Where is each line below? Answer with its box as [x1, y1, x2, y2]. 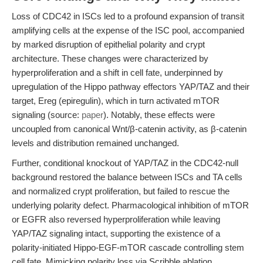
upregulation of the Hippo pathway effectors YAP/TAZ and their [12, 82, 249, 92]
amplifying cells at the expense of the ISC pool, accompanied [12, 25, 244, 35]
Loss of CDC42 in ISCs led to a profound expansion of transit [12, 11, 244, 21]
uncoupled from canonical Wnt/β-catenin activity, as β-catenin [12, 124, 247, 134]
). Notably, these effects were [103, 110, 215, 120]
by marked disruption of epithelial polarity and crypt [12, 39, 205, 49]
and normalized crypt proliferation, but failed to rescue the [12, 186, 230, 196]
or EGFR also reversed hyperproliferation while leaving [12, 214, 220, 224]
